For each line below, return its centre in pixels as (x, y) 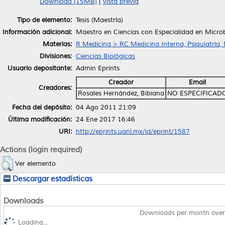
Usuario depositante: (40, 68)
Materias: (57, 44)
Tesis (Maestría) (99, 20)
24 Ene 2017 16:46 (105, 119)
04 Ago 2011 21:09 (106, 107)
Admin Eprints (98, 68)
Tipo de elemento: (44, 20)
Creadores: (55, 88)
